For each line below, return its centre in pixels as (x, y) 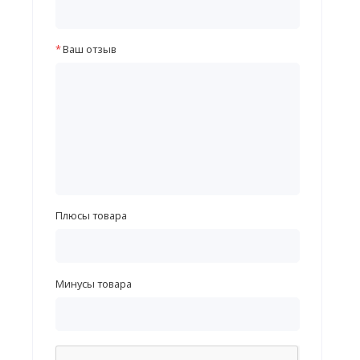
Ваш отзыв (90, 49)
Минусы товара (93, 283)
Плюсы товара (91, 216)
